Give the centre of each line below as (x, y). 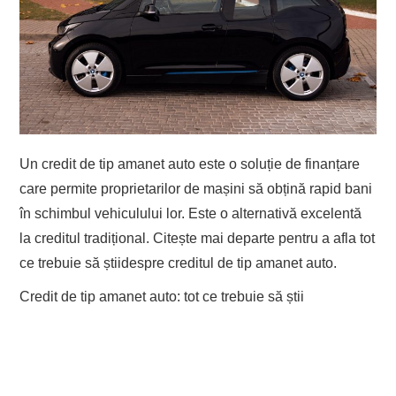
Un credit (50, 164)
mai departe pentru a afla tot (286, 239)
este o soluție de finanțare (278, 164)
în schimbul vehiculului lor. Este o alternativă (159, 214)
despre (145, 263)
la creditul (52, 239)
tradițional (115, 239)
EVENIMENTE (69, 30)
